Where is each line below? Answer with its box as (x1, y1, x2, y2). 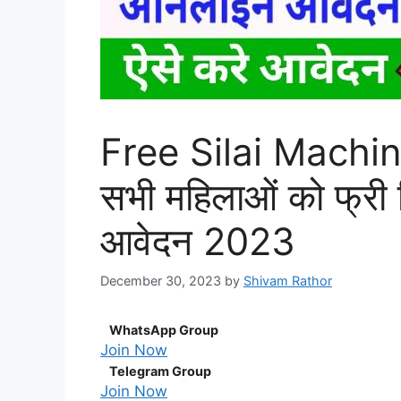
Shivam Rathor (243, 272, 332, 288)
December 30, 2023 (100, 272, 221, 288)
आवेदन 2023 (100, 218, 295, 265)
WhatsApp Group (109, 321, 218, 337)
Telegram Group (109, 363, 211, 379)
